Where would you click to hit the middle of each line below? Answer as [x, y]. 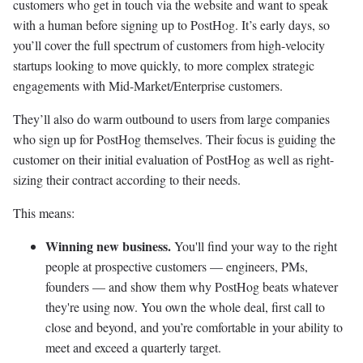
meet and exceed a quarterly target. [133, 347]
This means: [44, 212]
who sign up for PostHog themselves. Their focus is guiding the [174, 139]
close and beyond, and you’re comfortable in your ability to [194, 327]
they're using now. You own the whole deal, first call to [185, 306]
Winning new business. [110, 246]
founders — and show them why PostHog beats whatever [192, 286]
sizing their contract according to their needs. [127, 179]
